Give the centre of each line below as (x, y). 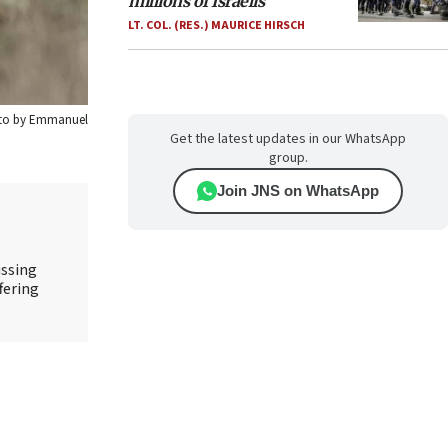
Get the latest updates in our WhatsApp (288, 139)
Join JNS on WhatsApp (298, 190)
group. (288, 158)
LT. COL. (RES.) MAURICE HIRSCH (216, 25)
